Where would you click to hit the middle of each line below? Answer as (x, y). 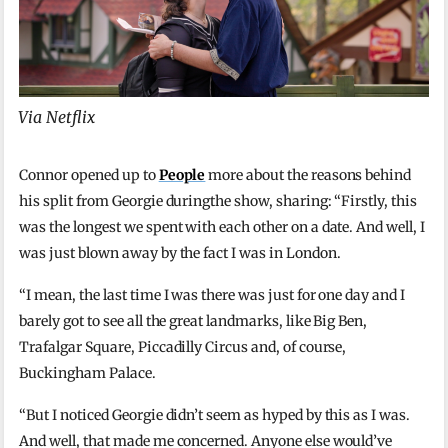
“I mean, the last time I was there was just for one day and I (212, 294)
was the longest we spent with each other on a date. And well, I (222, 226)
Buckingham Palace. (87, 372)
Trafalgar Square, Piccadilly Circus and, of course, (183, 346)
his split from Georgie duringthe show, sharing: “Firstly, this (218, 200)
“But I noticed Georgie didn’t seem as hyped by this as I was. (214, 414)
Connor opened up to (89, 174)
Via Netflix (57, 116)
